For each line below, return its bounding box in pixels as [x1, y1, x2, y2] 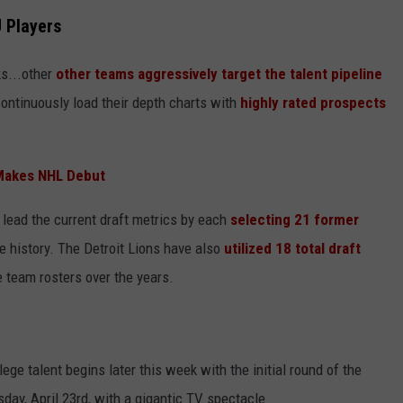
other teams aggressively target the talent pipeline [56, 64, 382, 83]
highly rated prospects [237, 93, 386, 112]
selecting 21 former [230, 210, 359, 228]
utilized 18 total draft [220, 238, 361, 257]
